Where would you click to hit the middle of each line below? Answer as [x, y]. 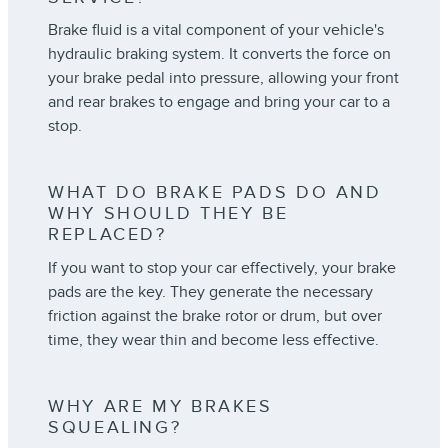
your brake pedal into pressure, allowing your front [223, 78]
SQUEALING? [115, 427]
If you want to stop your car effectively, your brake [222, 267]
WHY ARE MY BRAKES [160, 406]
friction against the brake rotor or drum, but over [215, 315]
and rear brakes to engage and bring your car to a [219, 102]
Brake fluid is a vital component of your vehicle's [216, 30]
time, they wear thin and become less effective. [213, 339]
